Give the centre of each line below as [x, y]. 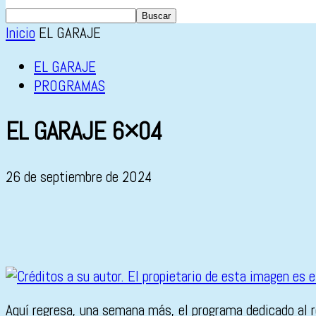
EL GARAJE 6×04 [84, 132]
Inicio [20, 33]
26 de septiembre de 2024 [79, 177]
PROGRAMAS [69, 86]
